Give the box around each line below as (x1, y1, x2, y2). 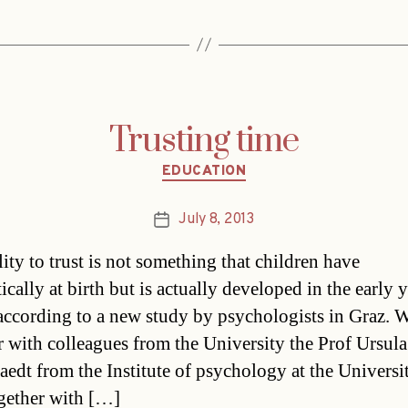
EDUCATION (161, 162, 247, 180)
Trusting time (109, 118, 299, 163)
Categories (203, 152, 282, 174)
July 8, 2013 (178, 210, 254, 229)
